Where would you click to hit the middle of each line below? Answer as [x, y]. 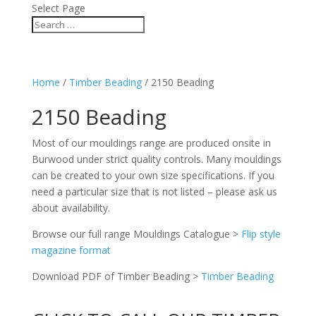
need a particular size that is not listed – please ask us [154, 192]
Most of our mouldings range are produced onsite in [151, 143]
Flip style [261, 234]
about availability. [71, 208]
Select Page [58, 8]
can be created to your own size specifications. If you [153, 175]
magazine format [71, 250]
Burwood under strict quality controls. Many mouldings [156, 159]
